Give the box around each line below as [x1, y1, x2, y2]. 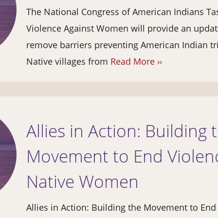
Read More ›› [110, 55, 162, 68]
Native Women [26, 170, 139, 193]
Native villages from [26, 55, 110, 68]
